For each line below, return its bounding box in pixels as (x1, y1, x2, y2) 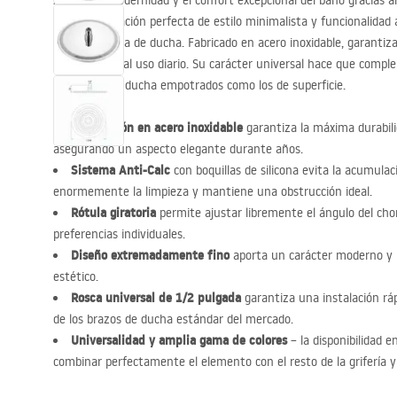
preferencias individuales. (53, 226, 185, 242)
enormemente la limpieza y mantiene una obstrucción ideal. (53, 183, 372, 199)
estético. (53, 269, 98, 284)
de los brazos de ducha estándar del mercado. (53, 311, 293, 327)
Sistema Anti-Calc (71, 161, 170, 179)
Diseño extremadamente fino (71, 246, 230, 264)
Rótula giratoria (71, 204, 156, 222)
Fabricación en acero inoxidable (71, 119, 243, 136)
